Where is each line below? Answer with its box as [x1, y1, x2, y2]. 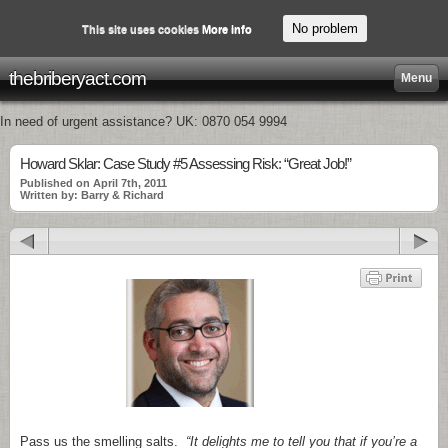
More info [201, 22, 252, 35]
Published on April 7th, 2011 [20, 177, 167, 189]
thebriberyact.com [9, 68, 146, 89]
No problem [291, 21, 358, 36]
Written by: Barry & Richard [20, 189, 164, 201]
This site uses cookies [81, 22, 202, 35]
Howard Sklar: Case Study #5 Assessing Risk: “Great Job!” [20, 155, 351, 172]
